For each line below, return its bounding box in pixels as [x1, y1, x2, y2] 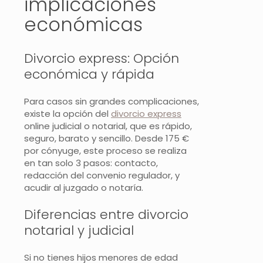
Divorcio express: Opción [24, 49, 179, 68]
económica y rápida [24, 65, 154, 83]
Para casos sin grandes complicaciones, [24, 95, 199, 107]
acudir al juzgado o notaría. [24, 181, 143, 194]
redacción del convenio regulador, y [24, 168, 180, 181]
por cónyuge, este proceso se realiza [24, 144, 187, 157]
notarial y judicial [24, 221, 134, 240]
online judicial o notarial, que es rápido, [24, 119, 192, 132]
